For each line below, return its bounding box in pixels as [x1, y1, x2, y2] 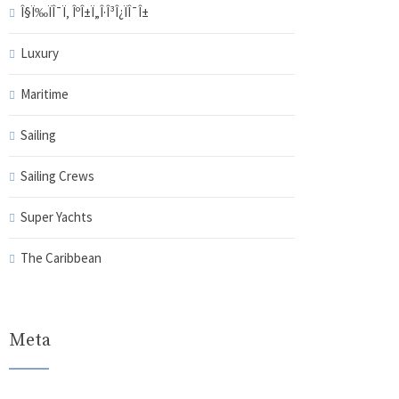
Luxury [20, 45, 59, 61]
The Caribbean [20, 249, 102, 266]
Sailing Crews [20, 167, 94, 184]
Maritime [20, 85, 69, 102]
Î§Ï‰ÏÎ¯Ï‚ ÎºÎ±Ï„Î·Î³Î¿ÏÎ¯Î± [20, 4, 149, 20]
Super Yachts [20, 208, 93, 225]
